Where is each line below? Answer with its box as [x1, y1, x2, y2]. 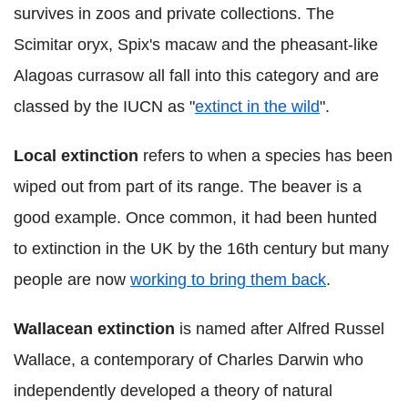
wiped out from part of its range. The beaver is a [14, 178, 362, 197]
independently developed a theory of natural [14, 382, 332, 401]
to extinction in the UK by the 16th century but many [14, 240, 389, 259]
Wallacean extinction [14, 320, 175, 339]
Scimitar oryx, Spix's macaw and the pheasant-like [14, 36, 378, 55]
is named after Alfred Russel [175, 320, 384, 339]
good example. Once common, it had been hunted [14, 209, 377, 228]
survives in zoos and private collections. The [14, 5, 334, 24]
